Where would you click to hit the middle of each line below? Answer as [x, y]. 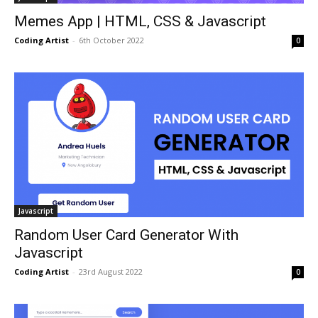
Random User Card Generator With [126, 235]
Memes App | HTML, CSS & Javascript [140, 21]
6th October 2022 [111, 40]
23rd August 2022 [111, 272]
